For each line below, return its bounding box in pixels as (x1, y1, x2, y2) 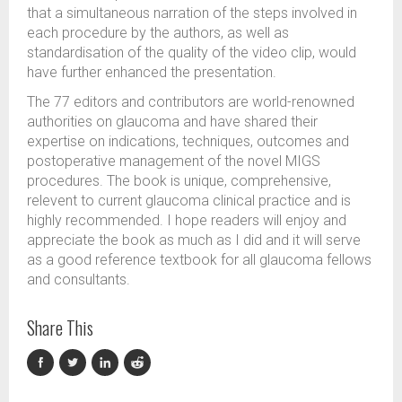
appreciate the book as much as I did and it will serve (27, 232, 361, 249)
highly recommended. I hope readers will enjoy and (27, 212, 346, 229)
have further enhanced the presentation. (27, 64, 276, 81)
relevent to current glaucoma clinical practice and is (27, 192, 351, 209)
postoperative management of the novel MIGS (27, 153, 320, 170)
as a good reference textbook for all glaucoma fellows (27, 251, 371, 268)
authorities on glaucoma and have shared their (27, 113, 318, 130)
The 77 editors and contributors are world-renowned (27, 93, 354, 110)
